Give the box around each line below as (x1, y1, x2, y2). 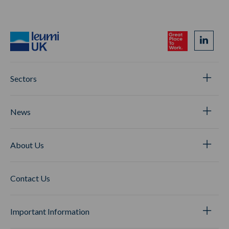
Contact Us (10, 173, 50, 183)
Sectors (10, 73, 37, 83)
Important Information (10, 206, 89, 216)
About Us (10, 140, 44, 150)
